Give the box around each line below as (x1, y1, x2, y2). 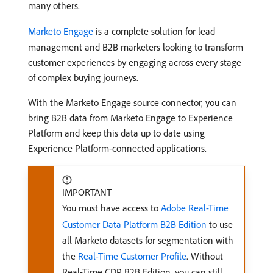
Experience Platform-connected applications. (28, 142, 207, 154)
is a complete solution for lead (93, 25, 215, 37)
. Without (186, 250, 223, 262)
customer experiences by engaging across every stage (28, 56, 241, 68)
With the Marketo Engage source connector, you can (28, 96, 236, 108)
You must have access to (62, 202, 161, 214)
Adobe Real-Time (161, 202, 229, 214)
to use (207, 218, 233, 230)
